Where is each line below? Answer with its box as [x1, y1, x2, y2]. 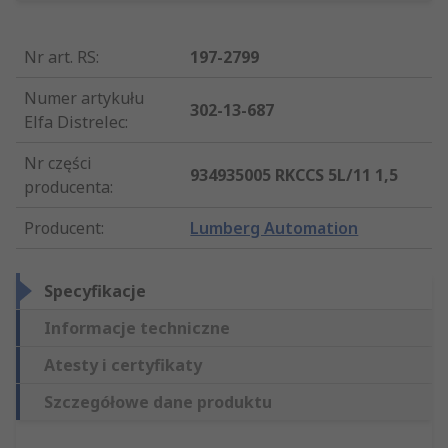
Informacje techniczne [44, 317, 230, 340]
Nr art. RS [24, 46, 96, 69]
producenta [24, 176, 110, 199]
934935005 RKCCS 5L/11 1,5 [190, 164, 399, 187]
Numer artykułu [24, 87, 144, 110]
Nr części [24, 152, 92, 175]
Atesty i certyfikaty [44, 354, 202, 377]
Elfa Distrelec [24, 111, 125, 134]
